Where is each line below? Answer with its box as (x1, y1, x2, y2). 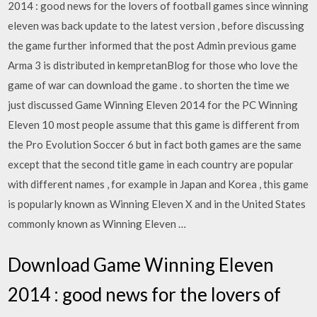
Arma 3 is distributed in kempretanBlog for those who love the (8, 59, 299, 71)
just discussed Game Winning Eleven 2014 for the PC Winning (8, 98, 299, 111)
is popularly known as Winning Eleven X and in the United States (8, 197, 306, 210)
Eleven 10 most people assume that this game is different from (8, 118, 300, 131)
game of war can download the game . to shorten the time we (8, 79, 290, 91)
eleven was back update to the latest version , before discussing (8, 19, 305, 32)
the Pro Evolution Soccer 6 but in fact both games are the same (8, 138, 302, 151)
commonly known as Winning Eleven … (8, 217, 187, 230)
